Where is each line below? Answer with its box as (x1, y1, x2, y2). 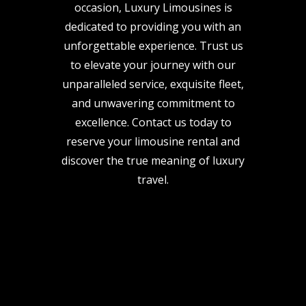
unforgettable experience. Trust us (63, 38, 243, 53)
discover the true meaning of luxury (61, 153, 245, 168)
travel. (137, 172, 169, 187)
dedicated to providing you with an (65, 19, 241, 34)
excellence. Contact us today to (74, 115, 232, 130)
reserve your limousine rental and (66, 134, 240, 149)
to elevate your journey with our (70, 57, 236, 72)
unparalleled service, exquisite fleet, (62, 76, 244, 92)
